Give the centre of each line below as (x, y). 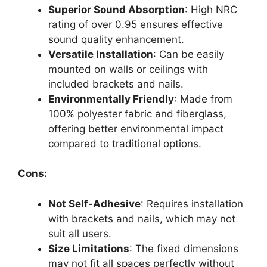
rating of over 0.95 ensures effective (136, 24)
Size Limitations (89, 248)
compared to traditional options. (125, 143)
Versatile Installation (101, 54)
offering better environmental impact (136, 128)
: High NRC (211, 9)
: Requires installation (192, 204)
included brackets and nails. (116, 84)
